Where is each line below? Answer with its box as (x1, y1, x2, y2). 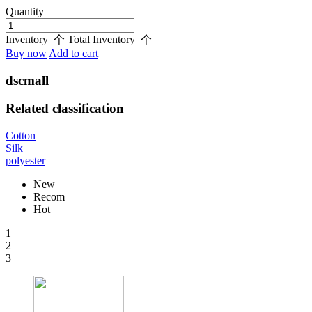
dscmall (6, 72, 49, 88)
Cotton (6, 130, 36, 142)
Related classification (6, 101, 124, 116)
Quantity (6, 6, 44, 17)
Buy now (6, 47, 47, 59)
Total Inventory (65, 33, 138, 45)
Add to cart (49, 47, 98, 59)
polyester (6, 155, 45, 167)
